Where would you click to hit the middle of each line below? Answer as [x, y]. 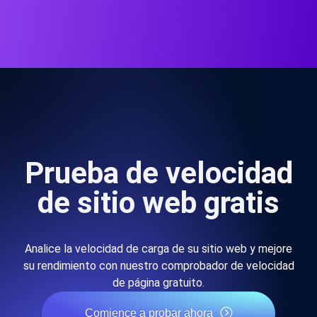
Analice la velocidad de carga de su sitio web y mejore [158, 249]
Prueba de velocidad [158, 173]
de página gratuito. [158, 283]
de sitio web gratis [158, 203]
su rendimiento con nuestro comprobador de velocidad [158, 266]
